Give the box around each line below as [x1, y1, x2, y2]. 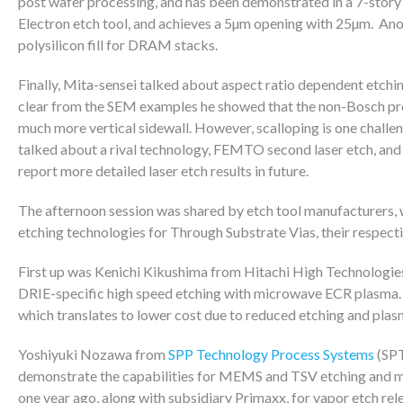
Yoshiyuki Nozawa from [18, 345, 168, 363]
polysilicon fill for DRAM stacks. [18, 36, 218, 53]
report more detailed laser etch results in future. [18, 162, 309, 179]
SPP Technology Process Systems [168, 345, 374, 363]
